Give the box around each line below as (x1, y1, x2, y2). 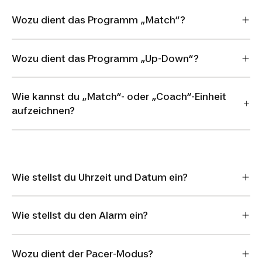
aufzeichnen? (12, 105, 75, 116)
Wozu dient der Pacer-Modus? (12, 247, 153, 260)
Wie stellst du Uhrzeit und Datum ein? (12, 171, 188, 183)
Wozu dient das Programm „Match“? (12, 14, 185, 26)
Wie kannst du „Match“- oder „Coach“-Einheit (12, 91, 226, 102)
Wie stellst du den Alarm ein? (12, 209, 148, 221)
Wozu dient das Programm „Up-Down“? (12, 52, 199, 64)
